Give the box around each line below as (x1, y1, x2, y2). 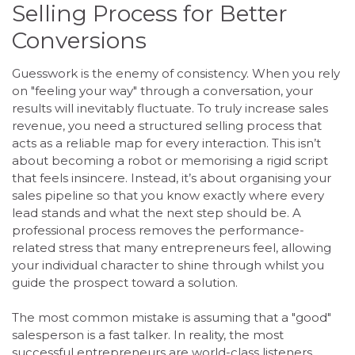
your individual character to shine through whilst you (12, 257, 324, 273)
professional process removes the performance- (12, 222, 304, 238)
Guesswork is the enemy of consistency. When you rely (12, 65, 340, 81)
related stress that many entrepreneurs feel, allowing (12, 239, 331, 255)
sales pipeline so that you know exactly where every (12, 187, 324, 203)
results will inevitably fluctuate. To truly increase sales (12, 100, 328, 116)
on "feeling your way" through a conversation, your (12, 82, 313, 98)
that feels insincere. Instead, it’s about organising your (12, 170, 331, 185)
